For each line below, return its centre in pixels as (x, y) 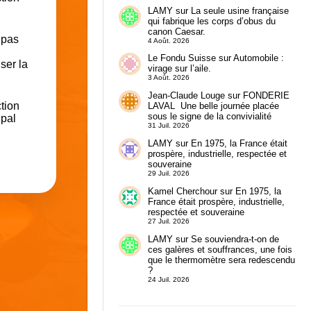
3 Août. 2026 (168, 78)
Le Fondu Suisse (182, 58)
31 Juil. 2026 (168, 126)
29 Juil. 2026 (168, 174)
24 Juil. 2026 (168, 279)
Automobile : (258, 58)
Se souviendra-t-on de (235, 239)
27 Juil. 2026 (168, 221)
